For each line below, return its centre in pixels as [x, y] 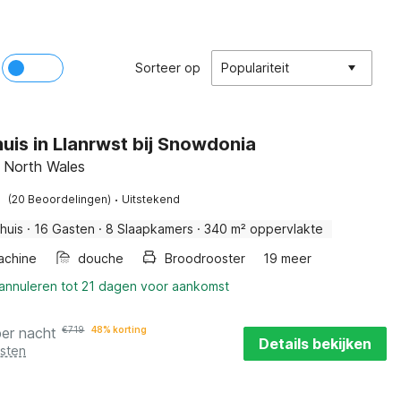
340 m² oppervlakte [264, 229]
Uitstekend [151, 199]
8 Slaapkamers [150, 229]
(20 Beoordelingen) [60, 199]
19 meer [288, 258]
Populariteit [255, 68]
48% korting [119, 329]
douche [101, 258]
